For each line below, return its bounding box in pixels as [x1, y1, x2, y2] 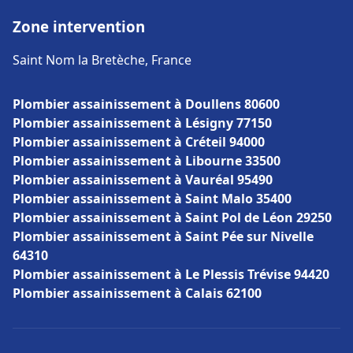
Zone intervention [13, 17, 145, 36]
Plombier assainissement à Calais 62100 [13, 284, 262, 302]
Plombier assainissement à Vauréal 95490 [13, 171, 273, 188]
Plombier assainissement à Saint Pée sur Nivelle [13, 228, 314, 245]
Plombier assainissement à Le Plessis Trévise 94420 [13, 266, 329, 283]
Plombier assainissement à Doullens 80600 [13, 95, 280, 113]
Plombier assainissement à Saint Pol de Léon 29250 [13, 209, 332, 226]
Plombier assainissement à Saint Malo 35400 [13, 190, 292, 207]
